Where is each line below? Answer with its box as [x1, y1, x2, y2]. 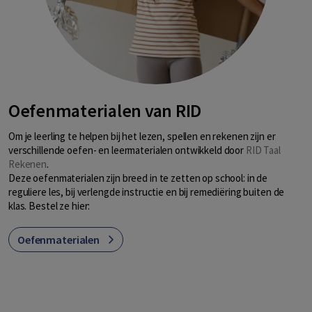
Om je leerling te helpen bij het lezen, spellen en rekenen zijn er [8, 129, 276, 143]
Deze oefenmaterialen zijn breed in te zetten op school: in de [8, 171, 268, 185]
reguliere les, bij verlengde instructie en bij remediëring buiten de [8, 185, 285, 198]
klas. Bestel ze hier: [8, 198, 91, 212]
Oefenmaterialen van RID [8, 99, 202, 123]
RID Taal [246, 143, 281, 157]
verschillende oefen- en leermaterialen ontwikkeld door [8, 143, 246, 157]
